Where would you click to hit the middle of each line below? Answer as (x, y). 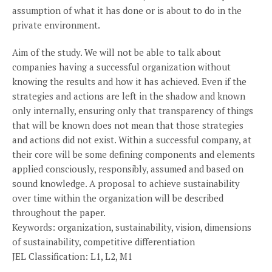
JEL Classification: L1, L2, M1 (72, 256)
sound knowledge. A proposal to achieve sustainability (126, 183)
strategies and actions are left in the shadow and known (129, 96)
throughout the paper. (59, 212)
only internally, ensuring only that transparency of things (133, 110)
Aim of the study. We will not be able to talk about (117, 52)
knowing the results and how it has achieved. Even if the (129, 81)
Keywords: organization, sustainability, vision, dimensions (132, 227)
